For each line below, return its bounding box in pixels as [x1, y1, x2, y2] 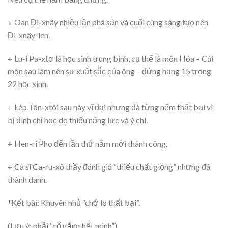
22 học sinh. [8, 79, 48, 89]
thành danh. [8, 174, 47, 184]
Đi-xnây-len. [8, 30, 50, 40]
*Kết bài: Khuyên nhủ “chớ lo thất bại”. [8, 197, 140, 208]
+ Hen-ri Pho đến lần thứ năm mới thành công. [8, 138, 167, 148]
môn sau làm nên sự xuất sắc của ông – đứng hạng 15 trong [8, 66, 211, 76]
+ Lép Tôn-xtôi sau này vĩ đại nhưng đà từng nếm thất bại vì [8, 102, 213, 112]
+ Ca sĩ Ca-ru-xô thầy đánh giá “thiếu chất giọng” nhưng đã [8, 161, 210, 172]
